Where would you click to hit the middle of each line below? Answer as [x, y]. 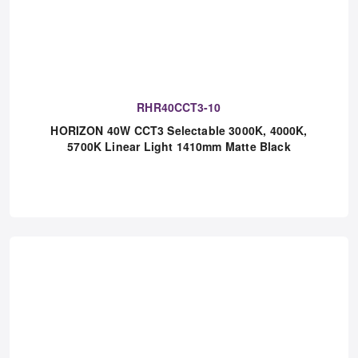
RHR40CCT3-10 [179, 157]
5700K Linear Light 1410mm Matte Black [179, 196]
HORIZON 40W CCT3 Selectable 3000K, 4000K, [179, 180]
